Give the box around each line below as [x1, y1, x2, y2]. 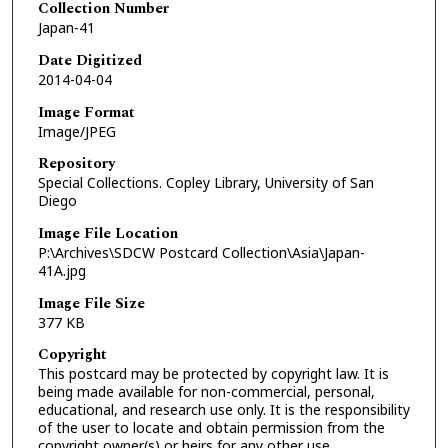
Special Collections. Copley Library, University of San [37, 173, 374, 193]
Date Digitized [37, 49, 142, 73]
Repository [37, 152, 115, 176]
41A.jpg [37, 261, 86, 281]
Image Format [37, 100, 135, 124]
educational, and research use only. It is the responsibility [37, 400, 410, 420]
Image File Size [37, 291, 145, 315]
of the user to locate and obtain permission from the [37, 418, 385, 438]
